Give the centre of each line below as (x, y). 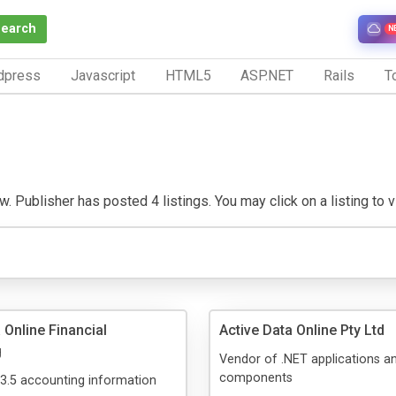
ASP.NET (267, 75)
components (256, 377)
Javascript (103, 75)
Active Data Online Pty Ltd (302, 330)
